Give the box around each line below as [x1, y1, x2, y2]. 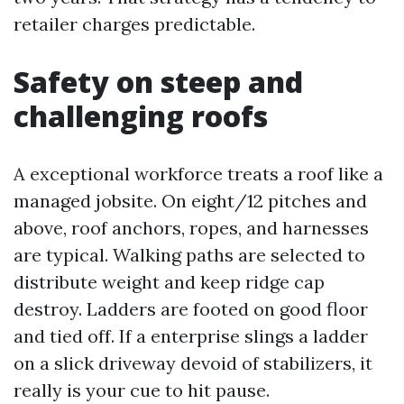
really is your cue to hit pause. [14, 379, 270, 401]
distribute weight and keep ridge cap [14, 271, 325, 293]
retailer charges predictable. [14, 13, 255, 35]
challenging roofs [14, 96, 268, 135]
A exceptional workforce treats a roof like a [14, 162, 383, 185]
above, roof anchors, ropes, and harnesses [14, 216, 369, 239]
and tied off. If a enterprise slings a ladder [14, 325, 368, 347]
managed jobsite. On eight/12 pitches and [14, 189, 367, 212]
